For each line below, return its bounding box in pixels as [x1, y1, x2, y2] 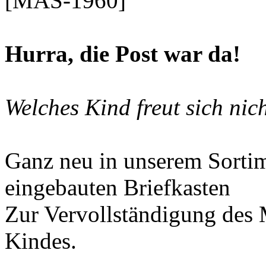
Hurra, [5, 40, 80, 66]
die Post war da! [80, 40, 240, 66]
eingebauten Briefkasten [5, 174, 230, 200]
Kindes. [5, 227, 77, 254]
